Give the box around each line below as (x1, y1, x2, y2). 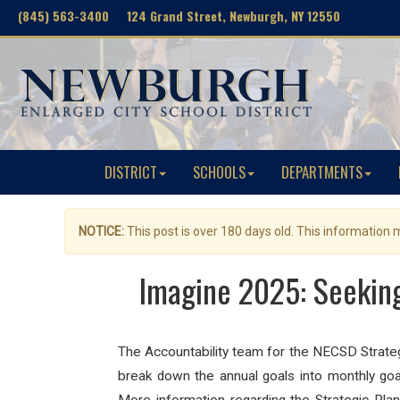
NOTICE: (79, 224, 124, 238)
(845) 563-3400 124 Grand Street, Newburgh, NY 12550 (18, 6, 340, 25)
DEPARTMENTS (281, 161, 362, 183)
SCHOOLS (193, 161, 246, 183)
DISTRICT (104, 161, 157, 183)
